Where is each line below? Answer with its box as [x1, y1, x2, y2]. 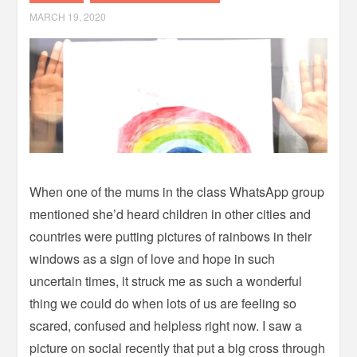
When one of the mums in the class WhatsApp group [29, 182, 325, 202]
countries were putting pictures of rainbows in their [29, 227, 312, 246]
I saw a [262, 316, 303, 335]
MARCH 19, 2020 [29, 10, 107, 23]
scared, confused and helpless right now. [29, 316, 263, 335]
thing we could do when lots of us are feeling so [29, 294, 297, 313]
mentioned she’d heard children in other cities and [29, 205, 312, 224]
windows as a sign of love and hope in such [29, 249, 276, 269]
